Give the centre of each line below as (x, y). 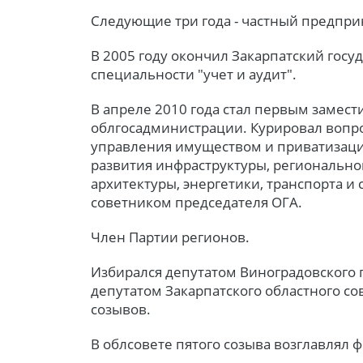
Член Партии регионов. (170, 237)
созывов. (121, 309)
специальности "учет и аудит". (194, 74)
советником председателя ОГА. (196, 202)
